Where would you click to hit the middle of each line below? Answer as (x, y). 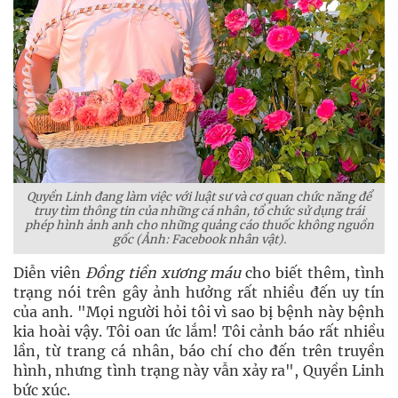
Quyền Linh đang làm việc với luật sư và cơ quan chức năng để (199, 197)
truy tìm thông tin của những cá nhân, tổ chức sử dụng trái (199, 211)
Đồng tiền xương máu (163, 273)
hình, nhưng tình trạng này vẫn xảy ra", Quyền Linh (199, 370)
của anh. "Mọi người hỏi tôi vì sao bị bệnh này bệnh (199, 312)
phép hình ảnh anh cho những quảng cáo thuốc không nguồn (199, 225)
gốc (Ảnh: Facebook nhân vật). (199, 239)
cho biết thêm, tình (313, 273)
